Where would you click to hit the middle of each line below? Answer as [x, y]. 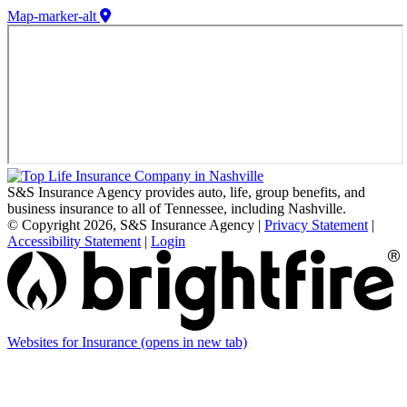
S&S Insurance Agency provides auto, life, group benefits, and [186, 193]
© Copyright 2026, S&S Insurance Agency [131, 225]
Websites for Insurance [74, 342]
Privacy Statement [316, 225]
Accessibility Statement [74, 242]
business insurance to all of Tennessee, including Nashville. [177, 209]
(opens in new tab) [194, 342]
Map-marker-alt [52, 16]
